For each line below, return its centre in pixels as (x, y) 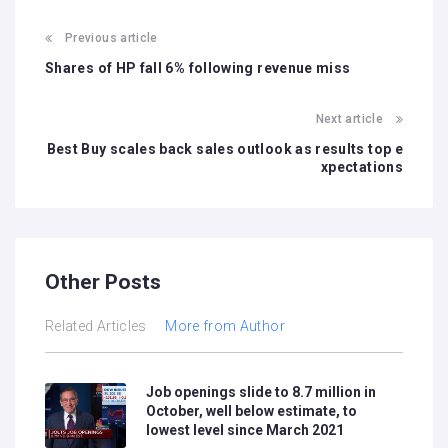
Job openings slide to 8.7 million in (261, 391)
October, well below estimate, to (252, 410)
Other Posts (103, 281)
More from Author (225, 325)
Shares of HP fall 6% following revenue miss (198, 67)
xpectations (362, 166)
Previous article (111, 37)
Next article (349, 118)
